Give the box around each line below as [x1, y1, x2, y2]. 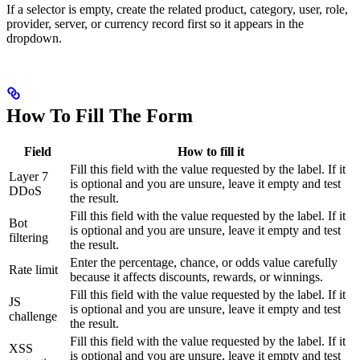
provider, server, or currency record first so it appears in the [6, 16, 304, 31]
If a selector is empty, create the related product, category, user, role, [6, 2, 348, 16]
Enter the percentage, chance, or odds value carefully [70, 256, 337, 270]
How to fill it [177, 145, 244, 159]
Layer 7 [9, 170, 48, 184]
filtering [9, 231, 48, 245]
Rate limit [9, 263, 58, 277]
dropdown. [6, 31, 62, 45]
